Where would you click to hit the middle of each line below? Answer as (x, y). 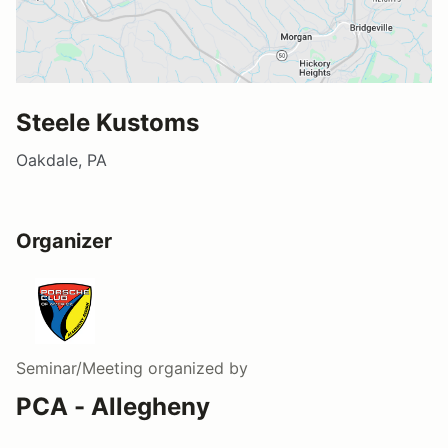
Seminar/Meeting (79, 367)
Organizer (64, 240)
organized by (195, 367)
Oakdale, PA (61, 159)
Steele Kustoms (107, 122)
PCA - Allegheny (113, 406)
